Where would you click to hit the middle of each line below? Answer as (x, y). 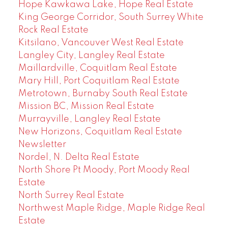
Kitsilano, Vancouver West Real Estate (101, 42)
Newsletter (42, 144)
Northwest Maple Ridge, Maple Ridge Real (111, 208)
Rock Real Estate (53, 30)
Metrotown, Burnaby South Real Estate (103, 93)
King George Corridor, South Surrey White (111, 17)
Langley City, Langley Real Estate (91, 55)
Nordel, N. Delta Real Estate (79, 157)
